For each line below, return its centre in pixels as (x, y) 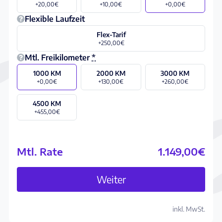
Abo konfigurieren (111, 155)
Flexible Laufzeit (55, 19)
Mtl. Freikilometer (57, 57)
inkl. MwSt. (189, 209)
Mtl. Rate (40, 151)
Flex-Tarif (111, 34)
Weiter (111, 179)
